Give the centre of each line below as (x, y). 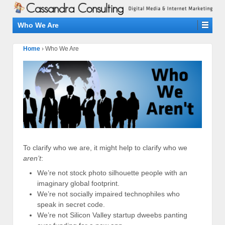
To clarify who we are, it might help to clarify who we (105, 147)
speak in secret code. (71, 205)
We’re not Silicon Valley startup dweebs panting (112, 215)
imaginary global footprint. (78, 184)
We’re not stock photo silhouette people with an (112, 173)
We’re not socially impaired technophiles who (108, 194)
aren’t (32, 158)
